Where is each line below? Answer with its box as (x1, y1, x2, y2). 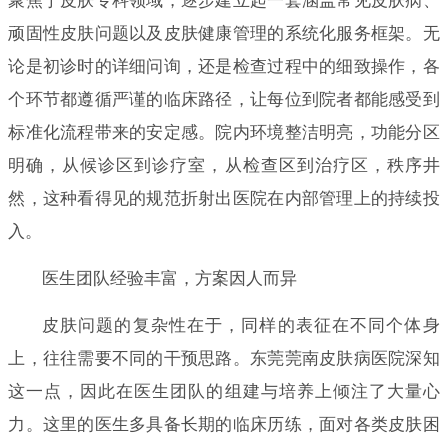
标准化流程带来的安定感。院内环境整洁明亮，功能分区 (8, 122, 440, 142)
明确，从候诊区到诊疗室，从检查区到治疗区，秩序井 (8, 155, 440, 175)
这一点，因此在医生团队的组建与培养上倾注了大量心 (8, 381, 440, 401)
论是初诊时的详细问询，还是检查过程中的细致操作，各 (8, 56, 440, 76)
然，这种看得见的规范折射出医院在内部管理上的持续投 (8, 188, 440, 208)
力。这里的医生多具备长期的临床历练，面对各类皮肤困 (8, 414, 440, 434)
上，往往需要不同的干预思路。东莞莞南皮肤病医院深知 (8, 348, 440, 368)
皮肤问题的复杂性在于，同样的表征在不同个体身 (41, 315, 440, 335)
